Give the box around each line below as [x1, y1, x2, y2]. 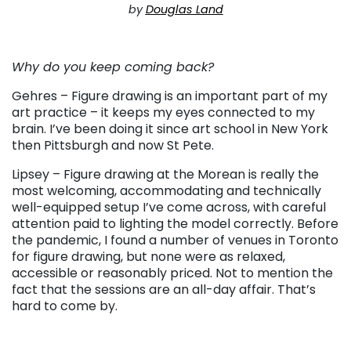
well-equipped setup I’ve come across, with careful [12, 198, 326, 217]
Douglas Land [145, 2, 223, 18]
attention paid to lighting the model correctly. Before [12, 215, 338, 233]
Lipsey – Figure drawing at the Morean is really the [12, 165, 319, 184]
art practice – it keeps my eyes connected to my [12, 103, 315, 122]
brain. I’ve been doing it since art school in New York [12, 120, 328, 139]
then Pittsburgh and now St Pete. [12, 136, 214, 155]
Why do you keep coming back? [12, 58, 214, 77]
